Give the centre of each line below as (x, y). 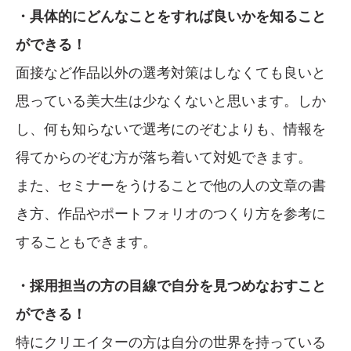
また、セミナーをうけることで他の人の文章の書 (171, 185)
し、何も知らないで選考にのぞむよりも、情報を (171, 129)
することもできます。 (86, 242)
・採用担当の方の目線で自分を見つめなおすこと (171, 286)
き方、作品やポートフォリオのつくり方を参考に (171, 213)
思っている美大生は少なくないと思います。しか (171, 101)
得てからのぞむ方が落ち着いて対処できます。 (164, 157)
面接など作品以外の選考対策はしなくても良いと (171, 72)
